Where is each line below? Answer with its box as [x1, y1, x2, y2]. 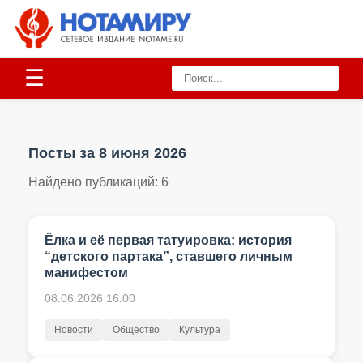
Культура [179, 324, 220, 335]
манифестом [45, 266, 128, 280]
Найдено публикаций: [28, 175, 161, 189]
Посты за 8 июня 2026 [28, 145, 186, 161]
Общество [113, 324, 160, 335]
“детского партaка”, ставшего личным [45, 250, 293, 263]
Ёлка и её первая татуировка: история [45, 233, 292, 247]
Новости [54, 324, 93, 335]
